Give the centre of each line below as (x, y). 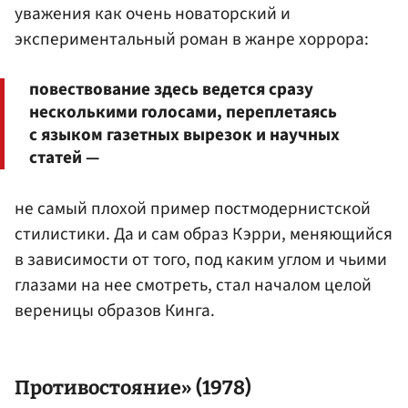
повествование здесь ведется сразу (171, 89)
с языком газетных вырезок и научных (184, 134)
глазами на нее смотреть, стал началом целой (193, 285)
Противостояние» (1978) (133, 388)
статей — (64, 157)
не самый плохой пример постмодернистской (193, 208)
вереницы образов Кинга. (115, 310)
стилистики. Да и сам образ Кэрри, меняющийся (204, 234)
